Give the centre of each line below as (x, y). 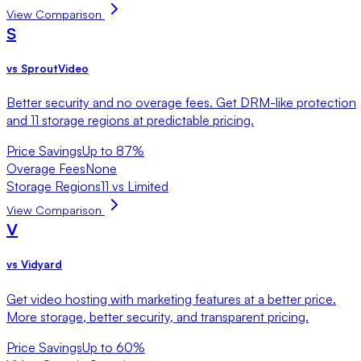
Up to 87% (113, 151)
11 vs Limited (135, 187)
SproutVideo (55, 69)
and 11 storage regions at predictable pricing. (130, 120)
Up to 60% (114, 347)
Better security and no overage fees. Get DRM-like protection (181, 103)
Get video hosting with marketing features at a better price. (171, 299)
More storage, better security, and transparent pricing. (158, 316)
